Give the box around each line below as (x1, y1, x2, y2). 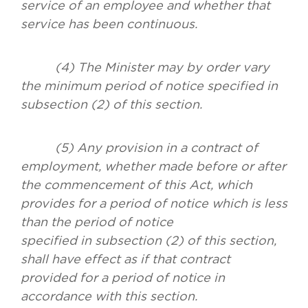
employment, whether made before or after (21, 159, 286, 173)
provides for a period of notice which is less (21, 197, 287, 210)
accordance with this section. (21, 289, 197, 303)
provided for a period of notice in (21, 271, 225, 285)
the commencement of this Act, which (21, 178, 252, 192)
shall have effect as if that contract (21, 252, 230, 266)
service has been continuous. (21, 17, 197, 31)
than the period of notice (21, 215, 232, 229)
